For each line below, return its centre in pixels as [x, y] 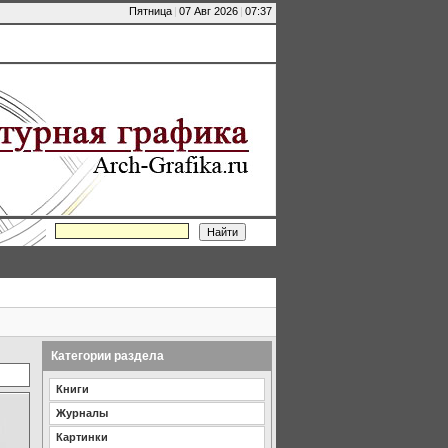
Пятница [150, 11]
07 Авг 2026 [208, 11]
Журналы [82, 412]
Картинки [82, 436]
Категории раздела [107, 355]
